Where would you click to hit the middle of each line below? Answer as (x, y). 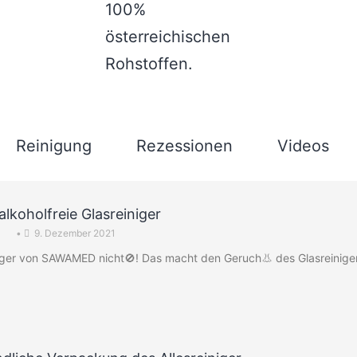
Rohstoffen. (149, 64)
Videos (303, 146)
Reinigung (53, 146)
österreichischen (167, 37)
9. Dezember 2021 (75, 233)
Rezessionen (184, 146)
